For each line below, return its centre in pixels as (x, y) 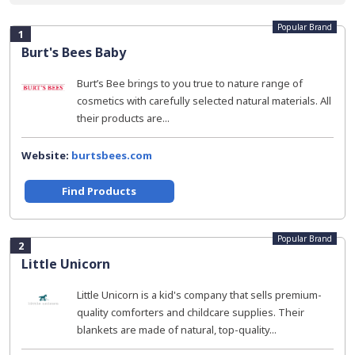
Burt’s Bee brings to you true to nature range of (190, 83)
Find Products (99, 191)
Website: (46, 155)
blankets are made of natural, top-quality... (177, 330)
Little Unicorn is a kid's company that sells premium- (199, 295)
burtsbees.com (112, 155)
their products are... (123, 118)
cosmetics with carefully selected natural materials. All (204, 101)
